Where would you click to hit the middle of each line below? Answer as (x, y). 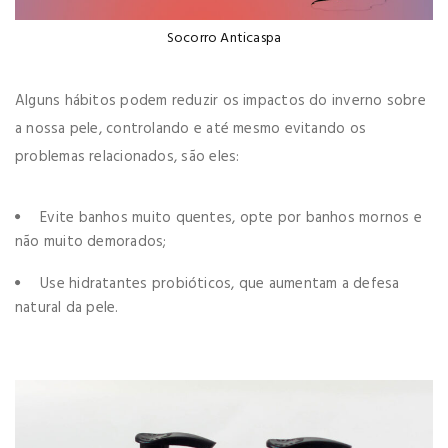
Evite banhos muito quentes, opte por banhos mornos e (231, 217)
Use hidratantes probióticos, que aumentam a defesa (220, 283)
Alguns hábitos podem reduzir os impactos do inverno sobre (220, 100)
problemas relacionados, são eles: (127, 156)
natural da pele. (67, 307)
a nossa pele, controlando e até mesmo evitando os (191, 128)
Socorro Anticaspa (224, 38)
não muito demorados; (91, 241)
